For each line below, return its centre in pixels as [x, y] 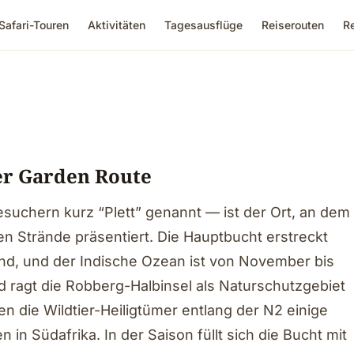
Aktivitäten [117, 24]
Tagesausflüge [203, 24]
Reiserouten [293, 24]
